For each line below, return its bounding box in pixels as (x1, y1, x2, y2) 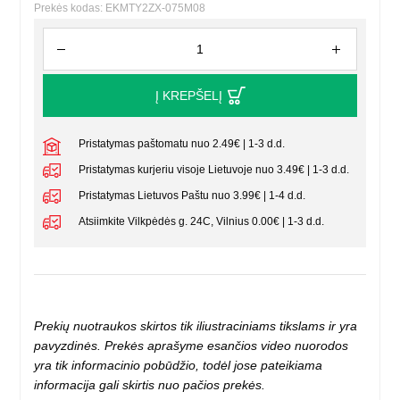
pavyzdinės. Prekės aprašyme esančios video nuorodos (34, 338, 349, 354)
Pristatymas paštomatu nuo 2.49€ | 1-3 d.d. (79, 137, 286, 151)
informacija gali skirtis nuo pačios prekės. (34, 378, 266, 393)
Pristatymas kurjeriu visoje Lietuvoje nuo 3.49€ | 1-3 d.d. (79, 163, 350, 177)
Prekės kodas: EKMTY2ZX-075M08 (34, 2, 206, 15)
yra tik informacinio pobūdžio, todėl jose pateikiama (34, 358, 323, 373)
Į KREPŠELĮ (154, 88, 222, 104)
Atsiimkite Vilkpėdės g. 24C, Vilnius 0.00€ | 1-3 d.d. (79, 215, 325, 229)
